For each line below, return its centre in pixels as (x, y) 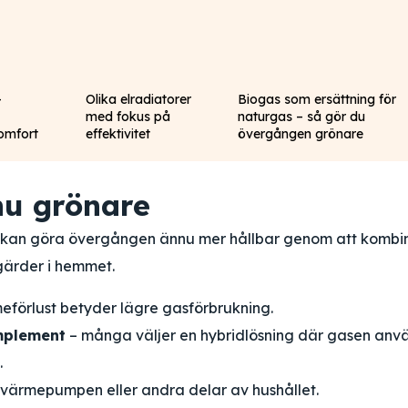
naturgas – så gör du (302, 117)
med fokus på (127, 117)
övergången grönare (301, 134)
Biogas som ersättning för (317, 99)
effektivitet (117, 134)
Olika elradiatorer (138, 99)
